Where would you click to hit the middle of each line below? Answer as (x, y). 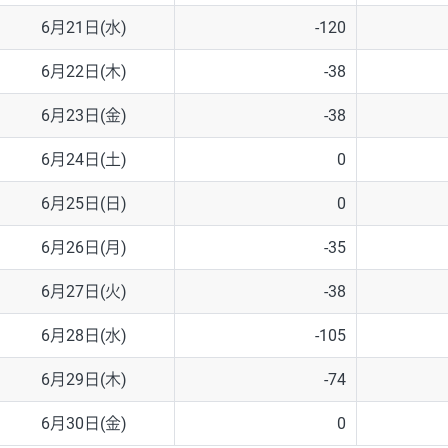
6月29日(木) (83, 380)
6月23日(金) (83, 116)
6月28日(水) (83, 336)
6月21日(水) (83, 28)
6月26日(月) (83, 248)
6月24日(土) (83, 160)
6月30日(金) (83, 424)
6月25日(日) (83, 204)
